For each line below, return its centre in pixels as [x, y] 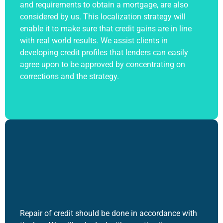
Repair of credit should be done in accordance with [109, 213]
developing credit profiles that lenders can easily [104, 52]
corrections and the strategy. [69, 76]
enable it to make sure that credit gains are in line [106, 28]
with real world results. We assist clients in [94, 40]
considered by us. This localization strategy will [103, 16]
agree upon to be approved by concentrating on [103, 64]
